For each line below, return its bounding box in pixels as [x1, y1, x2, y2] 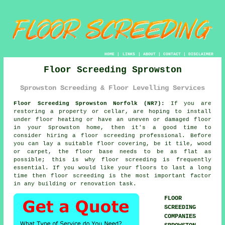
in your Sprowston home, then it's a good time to [14, 124, 211, 131]
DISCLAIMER [188, 52, 213, 57]
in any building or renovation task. [14, 180, 137, 187]
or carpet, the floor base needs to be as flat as [14, 148, 211, 155]
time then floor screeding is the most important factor [14, 172, 211, 179]
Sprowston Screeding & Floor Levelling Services [20, 84, 205, 92]
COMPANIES [164, 212, 196, 220]
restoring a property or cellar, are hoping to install [14, 108, 211, 115]
